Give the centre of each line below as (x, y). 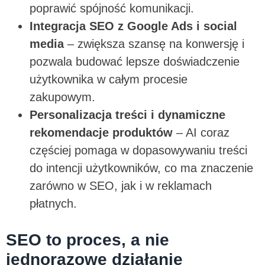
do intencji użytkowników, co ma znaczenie (141, 168)
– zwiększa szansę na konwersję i (154, 43)
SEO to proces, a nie (88, 240)
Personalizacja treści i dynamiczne (127, 114)
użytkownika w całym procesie (109, 79)
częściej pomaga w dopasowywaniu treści (138, 150)
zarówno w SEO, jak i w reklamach (121, 185)
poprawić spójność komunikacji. (114, 8)
